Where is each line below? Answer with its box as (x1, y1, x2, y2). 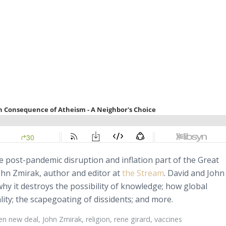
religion (86, 214, 110, 224)
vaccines (154, 214, 182, 224)
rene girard (114, 214, 150, 224)
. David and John (164, 167, 224, 179)
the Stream (122, 167, 164, 179)
